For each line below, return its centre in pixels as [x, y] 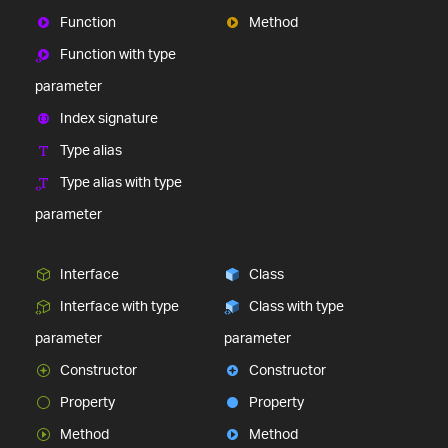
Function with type [118, 54]
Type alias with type [121, 182]
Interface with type [119, 306]
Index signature [109, 118]
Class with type [296, 306]
